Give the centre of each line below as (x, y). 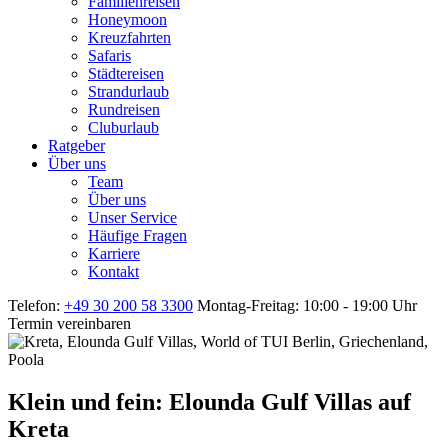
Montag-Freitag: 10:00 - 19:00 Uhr (307, 305)
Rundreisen (124, 109)
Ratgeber (76, 145)
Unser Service (132, 217)
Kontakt (113, 271)
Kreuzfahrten (129, 37)
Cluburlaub (123, 127)
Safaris (109, 55)
